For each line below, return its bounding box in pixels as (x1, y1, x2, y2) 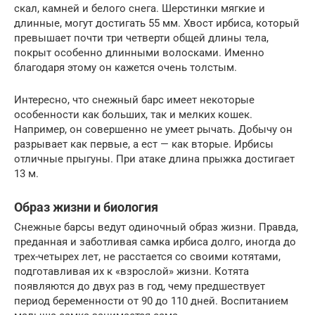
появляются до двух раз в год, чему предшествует (14, 280, 265, 292)
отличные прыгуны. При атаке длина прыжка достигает (14, 153, 295, 165)
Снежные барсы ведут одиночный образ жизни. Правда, (14, 221, 298, 233)
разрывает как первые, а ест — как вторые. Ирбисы (14, 138, 274, 150)
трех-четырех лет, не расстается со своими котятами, (14, 250, 281, 263)
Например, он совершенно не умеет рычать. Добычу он (14, 123, 292, 136)
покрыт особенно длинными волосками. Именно (14, 46, 264, 59)
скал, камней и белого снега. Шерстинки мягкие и (14, 2, 265, 15)
